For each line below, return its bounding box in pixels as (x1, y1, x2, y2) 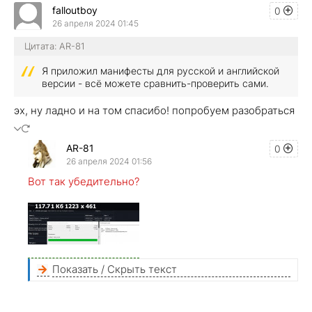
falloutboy (52, 3, 97, 16)
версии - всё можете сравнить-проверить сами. (42, 77, 269, 90)
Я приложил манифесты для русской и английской (42, 65, 279, 77)
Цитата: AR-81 (24, 40, 85, 52)
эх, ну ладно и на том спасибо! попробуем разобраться (14, 104, 295, 118)
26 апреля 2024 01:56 (66, 155, 152, 166)
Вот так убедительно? (28, 175, 139, 189)
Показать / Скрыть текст (52, 263, 177, 276)
